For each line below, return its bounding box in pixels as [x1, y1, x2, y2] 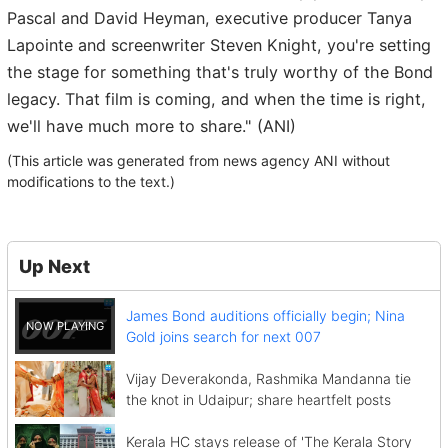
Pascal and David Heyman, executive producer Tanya [7, 7, 412, 28]
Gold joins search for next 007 [125, 327, 321, 345]
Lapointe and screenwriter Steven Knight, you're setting [7, 34, 431, 55]
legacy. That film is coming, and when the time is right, [7, 88, 426, 109]
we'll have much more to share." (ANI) [7, 115, 296, 136]
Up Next [18, 254, 90, 277]
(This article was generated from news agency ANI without [7, 152, 390, 170]
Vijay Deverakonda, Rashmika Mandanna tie [125, 369, 411, 387]
